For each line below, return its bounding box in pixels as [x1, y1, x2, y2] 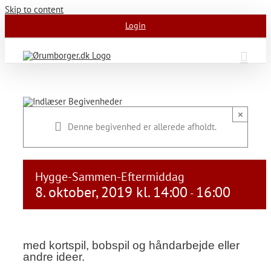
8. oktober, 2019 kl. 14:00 [35, 182, 188, 201]
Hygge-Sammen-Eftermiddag [35, 168, 184, 184]
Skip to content [5, 4, 64, 15]
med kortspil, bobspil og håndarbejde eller [23, 238, 240, 252]
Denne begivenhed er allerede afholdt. [68, 120, 217, 132]
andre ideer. [23, 250, 85, 263]
